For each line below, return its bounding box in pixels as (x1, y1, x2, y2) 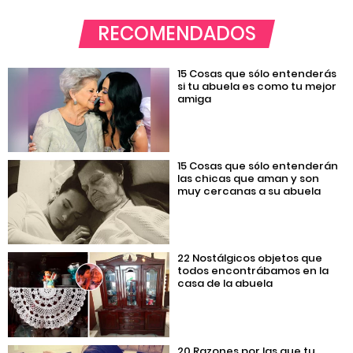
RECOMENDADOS (97, 20, 256, 46)
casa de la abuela (177, 276, 273, 292)
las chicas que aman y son (177, 170, 320, 186)
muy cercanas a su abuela (177, 183, 321, 199)
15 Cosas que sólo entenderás (177, 65, 337, 81)
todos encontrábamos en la (177, 263, 329, 279)
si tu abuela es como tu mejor (177, 78, 337, 94)
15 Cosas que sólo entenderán (177, 158, 339, 173)
